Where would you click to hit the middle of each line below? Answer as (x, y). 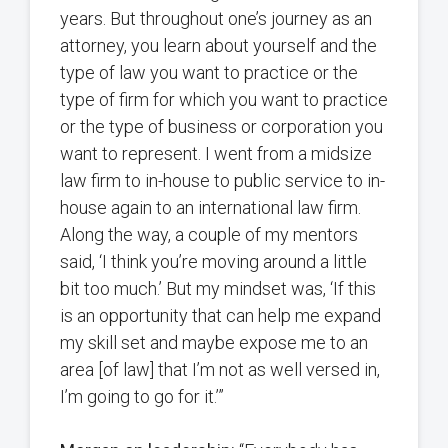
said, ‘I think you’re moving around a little (213, 262)
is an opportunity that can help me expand (220, 316)
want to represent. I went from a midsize (216, 154)
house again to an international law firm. (210, 208)
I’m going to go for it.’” (142, 397)
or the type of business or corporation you (221, 127)
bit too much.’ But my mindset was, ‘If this (218, 289)
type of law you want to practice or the (209, 73)
